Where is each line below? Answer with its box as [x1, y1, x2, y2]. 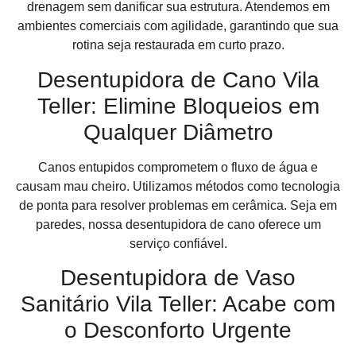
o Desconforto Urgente [64, 318, 292, 343]
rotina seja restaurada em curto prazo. [72, 38, 284, 52]
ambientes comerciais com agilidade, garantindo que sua [17, 19, 339, 33]
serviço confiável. [129, 236, 227, 250]
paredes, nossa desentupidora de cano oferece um [35, 217, 321, 231]
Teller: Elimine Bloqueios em [37, 93, 319, 118]
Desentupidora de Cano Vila [37, 67, 319, 92]
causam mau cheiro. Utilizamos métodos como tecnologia [16, 179, 340, 193]
